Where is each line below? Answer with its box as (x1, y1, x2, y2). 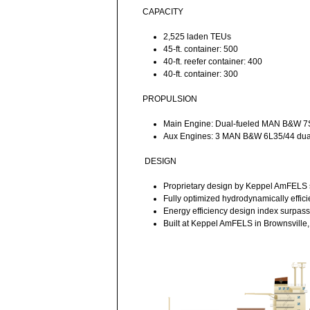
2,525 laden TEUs (163, 31, 231, 42)
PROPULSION (143, 93, 197, 104)
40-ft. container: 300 (163, 69, 238, 79)
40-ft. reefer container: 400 (163, 56, 262, 66)
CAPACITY (143, 6, 183, 17)
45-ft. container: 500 (163, 44, 238, 54)
